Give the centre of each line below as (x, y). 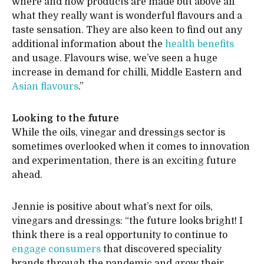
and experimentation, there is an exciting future (124, 161)
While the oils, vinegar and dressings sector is (118, 133)
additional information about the (88, 44)
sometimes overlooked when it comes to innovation (131, 147)
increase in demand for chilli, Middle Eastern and (127, 72)
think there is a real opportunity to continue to (120, 235)
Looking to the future (65, 118)
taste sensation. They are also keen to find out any (127, 30)
